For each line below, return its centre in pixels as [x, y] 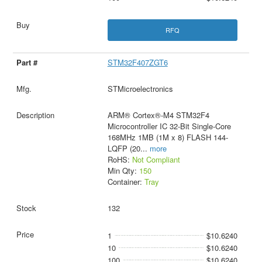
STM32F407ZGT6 [137, 63]
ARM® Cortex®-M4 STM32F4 [158, 115]
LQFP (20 [124, 149]
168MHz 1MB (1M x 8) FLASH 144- [168, 137]
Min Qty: [123, 171]
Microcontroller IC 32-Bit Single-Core [169, 126]
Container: [126, 182]
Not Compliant [156, 160]
